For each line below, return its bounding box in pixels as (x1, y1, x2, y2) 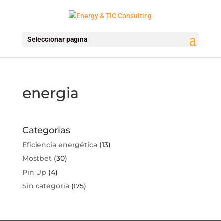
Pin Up (22, 167, 46, 177)
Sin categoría (22, 181, 69, 190)
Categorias (22, 124, 70, 136)
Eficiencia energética (22, 140, 97, 149)
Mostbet (22, 153, 52, 163)
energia (22, 83, 79, 102)
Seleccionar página (27, 35, 88, 43)
